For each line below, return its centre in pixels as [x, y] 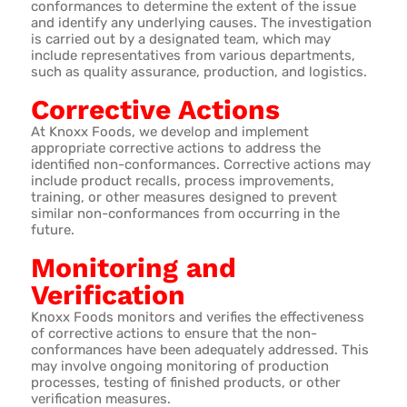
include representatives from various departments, [193, 55]
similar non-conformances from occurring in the [185, 213]
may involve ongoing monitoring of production [179, 366]
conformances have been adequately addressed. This [199, 349]
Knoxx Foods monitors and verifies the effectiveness [197, 317]
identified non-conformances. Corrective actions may [200, 164]
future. [52, 229]
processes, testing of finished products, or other [185, 382]
